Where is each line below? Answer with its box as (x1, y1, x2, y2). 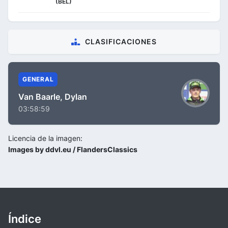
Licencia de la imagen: (8, 133, 82, 142)
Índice (8, 212, 41, 225)
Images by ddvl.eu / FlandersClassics (8, 145, 137, 154)
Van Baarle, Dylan (18, 91, 87, 102)
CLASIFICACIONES (85, 37, 157, 46)
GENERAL (22, 75, 54, 83)
